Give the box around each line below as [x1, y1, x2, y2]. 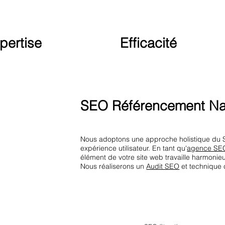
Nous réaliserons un [80, 161, 147, 171]
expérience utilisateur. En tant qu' [80, 143, 187, 153]
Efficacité [120, 35, 177, 52]
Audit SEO [146, 161, 180, 171]
